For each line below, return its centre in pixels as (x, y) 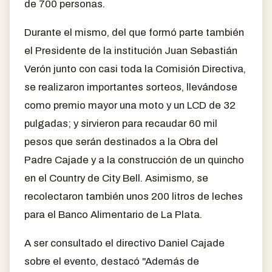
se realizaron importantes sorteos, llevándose (131, 87)
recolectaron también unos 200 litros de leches (134, 196)
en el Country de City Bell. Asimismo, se (116, 178)
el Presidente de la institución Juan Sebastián (131, 50)
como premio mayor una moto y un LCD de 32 (130, 105)
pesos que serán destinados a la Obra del (121, 141)
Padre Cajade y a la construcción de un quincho (134, 160)
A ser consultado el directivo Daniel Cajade (124, 243)
